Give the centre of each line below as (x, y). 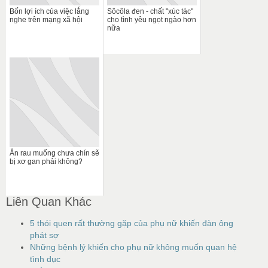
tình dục (45, 259)
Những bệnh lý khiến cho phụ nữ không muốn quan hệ (133, 247)
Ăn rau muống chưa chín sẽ (54, 153)
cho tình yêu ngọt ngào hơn (152, 19)
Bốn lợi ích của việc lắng (49, 11)
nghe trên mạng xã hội (46, 19)
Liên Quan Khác (49, 201)
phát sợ (44, 235)
